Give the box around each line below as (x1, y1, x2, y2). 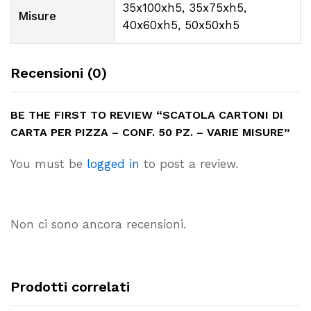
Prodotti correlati (10, 278, 130, 296)
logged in (87, 157, 140, 171)
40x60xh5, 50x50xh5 (122, 18, 239, 33)
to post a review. (140, 157, 238, 171)
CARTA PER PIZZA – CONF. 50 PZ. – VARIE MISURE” (10, 126, 290, 140)
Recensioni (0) (10, 65, 107, 82)
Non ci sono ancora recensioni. (10, 217, 186, 232)
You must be (10, 157, 87, 171)
